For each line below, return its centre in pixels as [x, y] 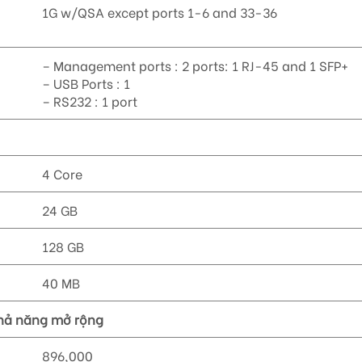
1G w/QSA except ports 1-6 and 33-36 [160, 12]
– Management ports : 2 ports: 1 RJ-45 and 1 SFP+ [196, 65]
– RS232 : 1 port [90, 101]
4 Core [63, 174]
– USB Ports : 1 [86, 83]
